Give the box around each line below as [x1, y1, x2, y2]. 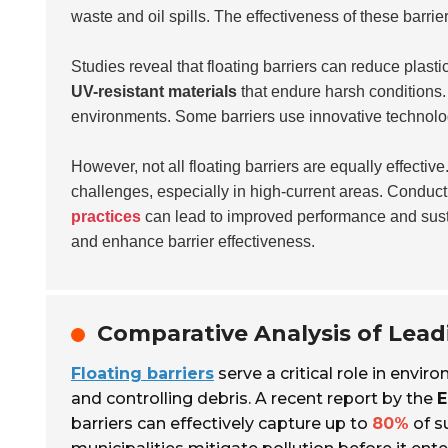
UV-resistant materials [71, 83, 237, 100]
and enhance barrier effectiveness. [71, 233, 315, 250]
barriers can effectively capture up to [71, 414, 372, 433]
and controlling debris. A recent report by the [71, 389, 437, 408]
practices [71, 208, 141, 225]
